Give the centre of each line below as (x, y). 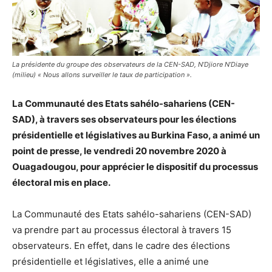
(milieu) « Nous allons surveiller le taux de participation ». (102, 74)
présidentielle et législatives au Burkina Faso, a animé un (136, 135)
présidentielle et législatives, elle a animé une (110, 261)
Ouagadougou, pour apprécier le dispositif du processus (135, 166)
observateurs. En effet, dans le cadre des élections (121, 245)
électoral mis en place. (61, 182)
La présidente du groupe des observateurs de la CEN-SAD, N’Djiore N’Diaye (130, 64)
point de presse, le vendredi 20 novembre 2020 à (119, 151)
